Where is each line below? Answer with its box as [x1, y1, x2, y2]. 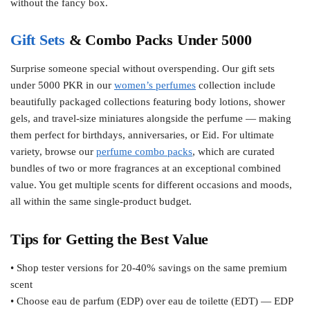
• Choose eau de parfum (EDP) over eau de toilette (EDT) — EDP [10, 295, 293, 307]
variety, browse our [10, 146, 96, 158]
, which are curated [192, 146, 275, 158]
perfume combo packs [96, 146, 192, 158]
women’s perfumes [114, 80, 196, 91]
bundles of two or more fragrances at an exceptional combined [10, 163, 281, 174]
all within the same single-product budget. [10, 196, 192, 208]
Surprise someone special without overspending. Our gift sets [10, 63, 275, 75]
